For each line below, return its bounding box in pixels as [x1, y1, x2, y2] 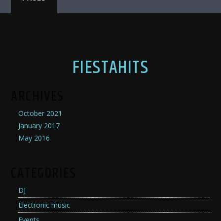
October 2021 [18, 108, 63, 118]
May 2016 [18, 133, 50, 143]
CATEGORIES [11, 163, 76, 185]
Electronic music [18, 200, 71, 210]
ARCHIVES [11, 85, 64, 108]
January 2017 [18, 121, 60, 131]
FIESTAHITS [72, 54, 149, 82]
